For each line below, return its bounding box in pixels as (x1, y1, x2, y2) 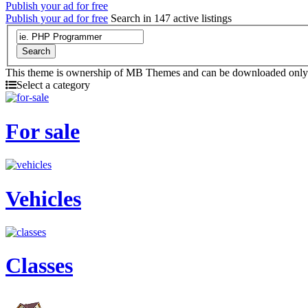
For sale (5, 118, 80, 144)
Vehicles (5, 186, 81, 211)
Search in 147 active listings (111, 12, 232, 24)
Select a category (16, 79, 90, 91)
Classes (5, 253, 73, 278)
